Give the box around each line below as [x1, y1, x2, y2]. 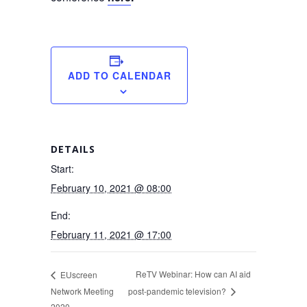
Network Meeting [51, 284, 114, 297]
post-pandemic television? [128, 285, 229, 297]
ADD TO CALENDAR [67, 69, 171, 83]
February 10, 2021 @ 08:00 [51, 181, 171, 195]
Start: [51, 162, 74, 176]
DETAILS [51, 143, 95, 156]
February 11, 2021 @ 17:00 [51, 228, 171, 242]
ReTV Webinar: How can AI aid [136, 268, 251, 280]
